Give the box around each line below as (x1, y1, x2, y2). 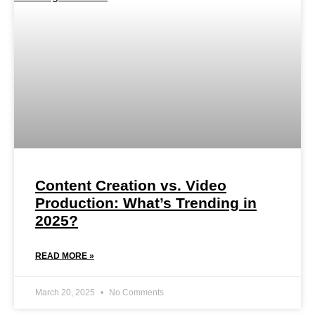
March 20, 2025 (35, 287, 97, 297)
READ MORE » (35, 250, 94, 261)
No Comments (107, 287, 164, 297)
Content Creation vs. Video (35, 176, 226, 193)
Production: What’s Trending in (35, 194, 257, 211)
